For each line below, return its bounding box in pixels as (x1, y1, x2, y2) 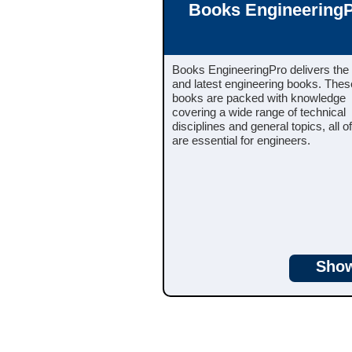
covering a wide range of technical (172, 104, 346, 119)
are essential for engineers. (172, 133, 310, 147)
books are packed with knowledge (172, 90, 346, 104)
